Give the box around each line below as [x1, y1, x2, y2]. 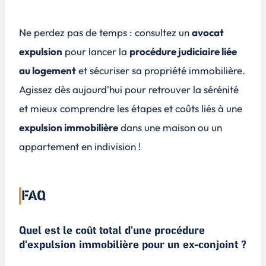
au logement [19, 64, 76, 77]
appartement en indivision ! [19, 140, 141, 153]
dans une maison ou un [118, 121, 222, 134]
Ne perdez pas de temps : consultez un [19, 26, 192, 39]
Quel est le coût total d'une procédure [19, 223, 205, 238]
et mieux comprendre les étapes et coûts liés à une [19, 102, 242, 115]
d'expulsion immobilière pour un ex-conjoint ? [19, 237, 246, 252]
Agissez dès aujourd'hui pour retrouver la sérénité [19, 83, 239, 96]
